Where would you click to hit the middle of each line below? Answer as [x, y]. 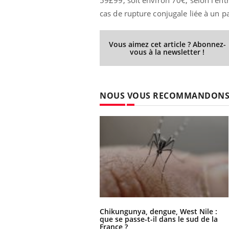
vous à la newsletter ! [167, 52]
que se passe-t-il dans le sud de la [159, 219]
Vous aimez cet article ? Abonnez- [167, 44]
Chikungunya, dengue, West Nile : [158, 211]
